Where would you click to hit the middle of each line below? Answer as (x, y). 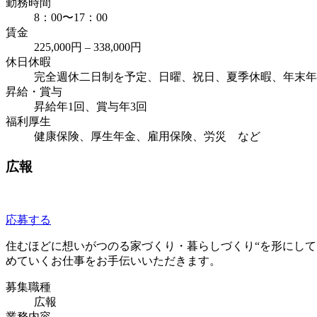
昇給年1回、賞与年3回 (91, 106)
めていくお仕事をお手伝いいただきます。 (113, 261)
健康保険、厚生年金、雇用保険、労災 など (147, 136)
